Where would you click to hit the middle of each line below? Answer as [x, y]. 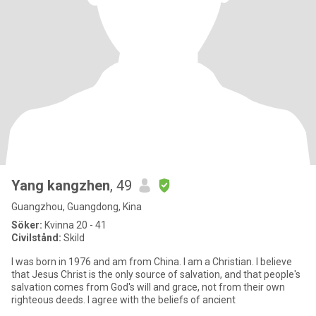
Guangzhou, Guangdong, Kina [77, 207]
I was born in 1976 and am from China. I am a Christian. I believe [152, 262]
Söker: [27, 225]
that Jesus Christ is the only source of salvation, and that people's [156, 274]
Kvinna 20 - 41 [74, 225]
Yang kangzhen [61, 186]
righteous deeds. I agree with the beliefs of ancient [123, 300]
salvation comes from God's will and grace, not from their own [148, 287]
